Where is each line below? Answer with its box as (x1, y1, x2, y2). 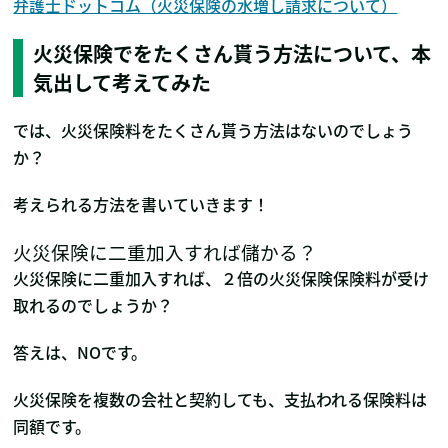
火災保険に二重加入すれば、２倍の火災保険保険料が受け (13, 266, 430, 291)
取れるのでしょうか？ (13, 293, 174, 318)
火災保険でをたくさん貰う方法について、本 (33, 39, 432, 69)
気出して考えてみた (33, 68, 212, 98)
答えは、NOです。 (13, 340, 148, 365)
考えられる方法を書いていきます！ (13, 192, 270, 217)
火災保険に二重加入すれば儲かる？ (13, 238, 318, 266)
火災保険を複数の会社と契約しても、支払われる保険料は (13, 387, 428, 412)
